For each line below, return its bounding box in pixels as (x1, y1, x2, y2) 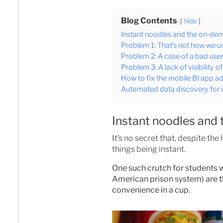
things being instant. (112, 144, 187, 154)
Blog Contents (121, 16, 177, 26)
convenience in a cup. (112, 185, 192, 195)
